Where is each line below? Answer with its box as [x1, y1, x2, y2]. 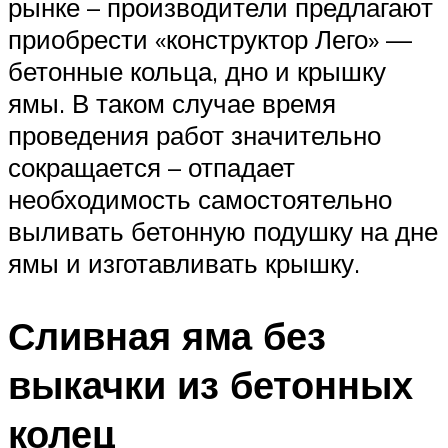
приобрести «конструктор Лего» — [8, 23, 412, 56]
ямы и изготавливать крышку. [8, 247, 360, 280]
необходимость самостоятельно [8, 183, 392, 216]
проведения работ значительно [8, 119, 381, 152]
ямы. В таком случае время [8, 87, 336, 120]
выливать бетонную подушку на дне [8, 215, 438, 248]
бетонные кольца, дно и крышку [8, 55, 386, 88]
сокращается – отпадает [8, 151, 295, 184]
